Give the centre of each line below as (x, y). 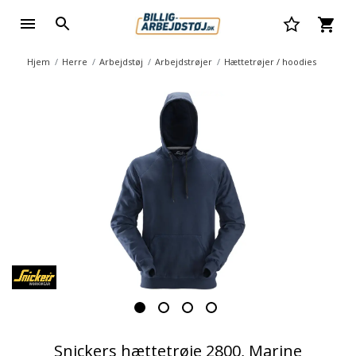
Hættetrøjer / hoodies (270, 62)
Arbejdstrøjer (184, 62)
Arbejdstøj (121, 62)
